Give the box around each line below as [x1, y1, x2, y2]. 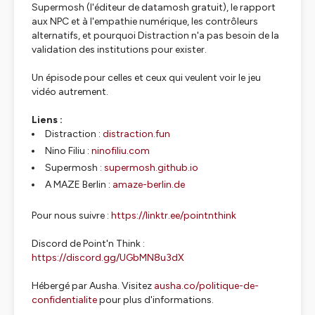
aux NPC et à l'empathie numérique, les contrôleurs [32, 15, 258, 27]
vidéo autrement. [32, 86, 108, 98]
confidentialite [32, 294, 97, 306]
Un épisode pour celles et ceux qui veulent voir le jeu [32, 72, 261, 84]
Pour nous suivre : [32, 210, 111, 221]
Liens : [32, 114, 63, 126]
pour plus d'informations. [97, 294, 214, 306]
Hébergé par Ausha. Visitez [32, 280, 154, 292]
